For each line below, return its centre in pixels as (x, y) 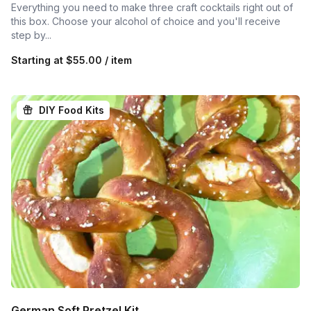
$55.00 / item (99, 60)
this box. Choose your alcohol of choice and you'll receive (146, 21)
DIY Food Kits (72, 110)
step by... (31, 35)
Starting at (39, 60)
